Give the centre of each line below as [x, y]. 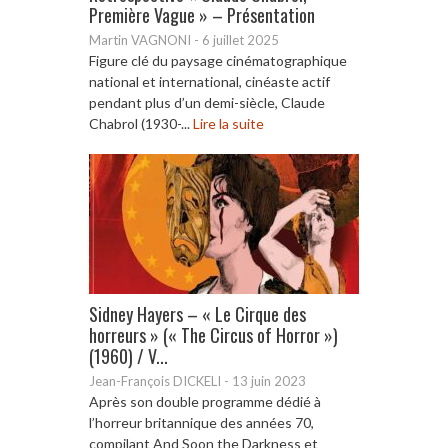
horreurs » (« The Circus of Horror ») [213, 334]
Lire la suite [228, 123]
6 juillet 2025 [240, 39]
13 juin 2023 [269, 380]
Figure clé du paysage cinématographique [218, 60]
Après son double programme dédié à [205, 401]
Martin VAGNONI [140, 39]
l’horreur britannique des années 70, [201, 422]
